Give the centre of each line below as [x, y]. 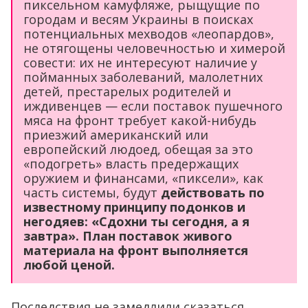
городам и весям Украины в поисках [138, 19]
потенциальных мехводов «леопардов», [149, 34]
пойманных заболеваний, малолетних [143, 77]
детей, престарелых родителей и [127, 91]
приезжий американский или [116, 135]
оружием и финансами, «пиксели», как [143, 178]
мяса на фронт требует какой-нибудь [140, 120]
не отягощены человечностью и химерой [154, 48]
